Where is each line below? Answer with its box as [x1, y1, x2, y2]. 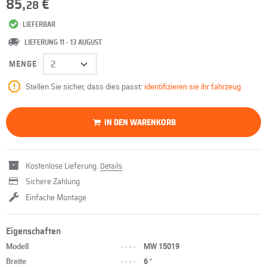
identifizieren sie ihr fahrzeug [144, 81, 241, 92]
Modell [6, 241, 29, 252]
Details [100, 163, 122, 170]
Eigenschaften [6, 226, 61, 236]
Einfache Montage [26, 194, 86, 202]
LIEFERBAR [21, 21, 56, 28]
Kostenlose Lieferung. [24, 162, 100, 170]
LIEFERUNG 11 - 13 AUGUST [24, 39, 102, 46]
